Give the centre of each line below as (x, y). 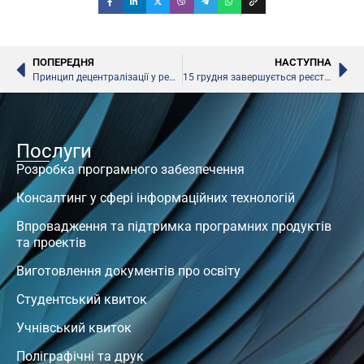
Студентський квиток (82, 300)
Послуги (54, 152)
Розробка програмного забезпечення (130, 170)
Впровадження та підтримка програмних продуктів (174, 227)
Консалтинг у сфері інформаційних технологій (156, 198)
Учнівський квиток (74, 328)
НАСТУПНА (303, 63)
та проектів (51, 243)
